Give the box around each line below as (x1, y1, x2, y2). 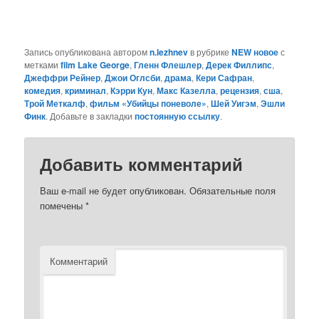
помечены (40, 199, 86, 213)
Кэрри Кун (110, 83, 153, 97)
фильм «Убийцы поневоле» (90, 96, 207, 110)
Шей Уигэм (211, 96, 257, 110)
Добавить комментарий (40, 152, 244, 177)
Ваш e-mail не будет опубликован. (40, 184, 187, 198)
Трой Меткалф (24, 96, 86, 110)
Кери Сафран (196, 70, 253, 84)
